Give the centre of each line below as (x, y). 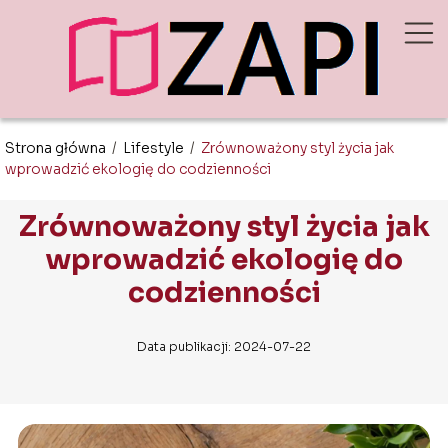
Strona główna (57, 147)
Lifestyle (155, 147)
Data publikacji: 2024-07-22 (224, 346)
